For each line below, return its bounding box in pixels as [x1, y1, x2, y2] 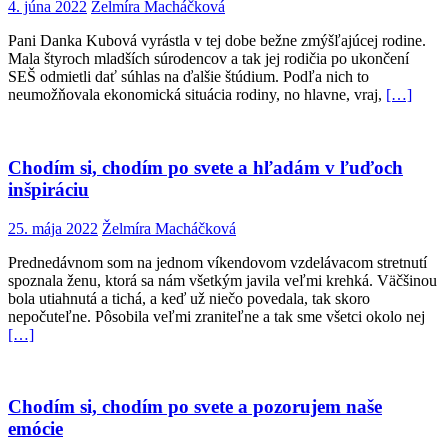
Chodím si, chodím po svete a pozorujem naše [8, 396, 382, 418]
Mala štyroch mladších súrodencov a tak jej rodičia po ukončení [8, 50, 409, 68]
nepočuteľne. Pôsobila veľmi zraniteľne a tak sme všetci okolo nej [8, 307, 425, 325]
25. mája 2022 [8, 219, 98, 237]
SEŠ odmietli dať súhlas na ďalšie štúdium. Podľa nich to [8, 68, 369, 86]
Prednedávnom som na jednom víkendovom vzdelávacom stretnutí [8, 253, 427, 271]
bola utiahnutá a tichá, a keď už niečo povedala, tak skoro [8, 289, 370, 307]
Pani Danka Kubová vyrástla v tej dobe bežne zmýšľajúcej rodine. [8, 32, 426, 50]
